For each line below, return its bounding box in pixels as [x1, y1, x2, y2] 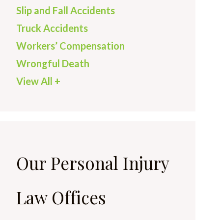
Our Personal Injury [16, 151, 169, 174]
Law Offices [16, 186, 106, 209]
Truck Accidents [16, 22, 88, 34]
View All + [16, 75, 60, 87]
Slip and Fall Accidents [16, 4, 115, 16]
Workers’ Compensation [16, 40, 125, 52]
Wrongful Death [16, 57, 89, 69]
